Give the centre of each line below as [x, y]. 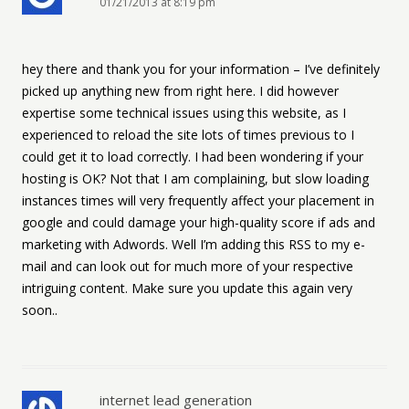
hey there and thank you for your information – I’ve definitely [201, 69]
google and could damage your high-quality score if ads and [199, 222]
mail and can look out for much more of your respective [188, 266]
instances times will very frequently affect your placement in [198, 200]
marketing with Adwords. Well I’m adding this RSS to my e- [194, 244]
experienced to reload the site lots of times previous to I [188, 135]
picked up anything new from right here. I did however [180, 91]
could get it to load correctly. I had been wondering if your [193, 157]
